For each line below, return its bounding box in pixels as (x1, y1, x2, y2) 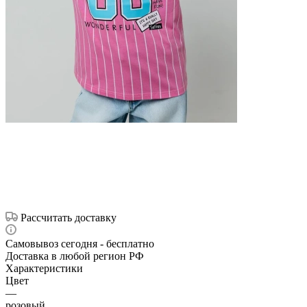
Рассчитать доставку (21, 211, 116, 223)
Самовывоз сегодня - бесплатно (5, 237, 154, 249)
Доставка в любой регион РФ (5, 249, 144, 262)
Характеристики (5, 262, 83, 274)
